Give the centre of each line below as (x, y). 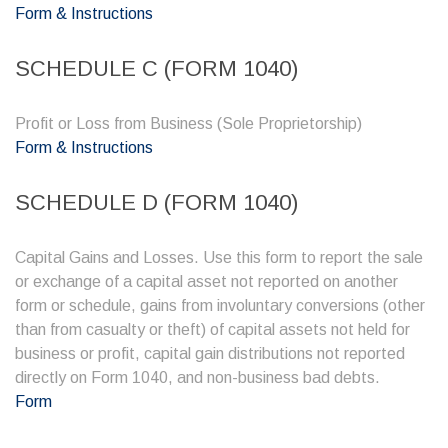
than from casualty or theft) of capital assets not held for (212, 329)
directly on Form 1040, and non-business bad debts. (197, 377)
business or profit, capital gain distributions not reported (210, 353)
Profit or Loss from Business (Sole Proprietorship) (188, 123)
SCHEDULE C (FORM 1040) (156, 68)
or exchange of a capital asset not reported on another (206, 281)
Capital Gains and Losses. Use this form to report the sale (219, 257)
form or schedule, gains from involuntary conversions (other (220, 305)
